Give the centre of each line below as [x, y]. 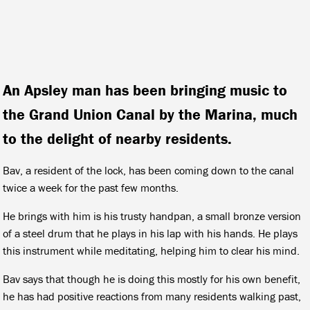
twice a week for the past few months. [91, 187]
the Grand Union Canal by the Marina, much [151, 114]
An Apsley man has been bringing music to [145, 90]
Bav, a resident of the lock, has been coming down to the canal [149, 170]
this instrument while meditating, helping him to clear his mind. [152, 250]
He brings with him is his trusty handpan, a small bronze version [152, 216]
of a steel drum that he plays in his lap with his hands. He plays [151, 233]
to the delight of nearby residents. [118, 138]
